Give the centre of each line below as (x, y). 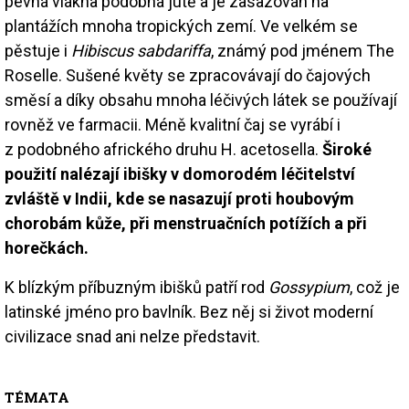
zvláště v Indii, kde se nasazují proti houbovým (179, 198)
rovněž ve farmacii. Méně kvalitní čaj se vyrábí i (173, 124)
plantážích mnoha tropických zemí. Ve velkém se (181, 26)
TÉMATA (37, 397)
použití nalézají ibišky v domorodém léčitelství (180, 173)
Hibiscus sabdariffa (139, 50)
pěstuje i (36, 50)
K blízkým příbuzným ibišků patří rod (136, 287)
